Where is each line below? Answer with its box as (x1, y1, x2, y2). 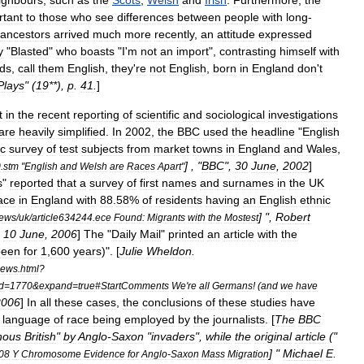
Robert (275, 210, 310, 223)
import (176, 45, 209, 58)
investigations (268, 108, 338, 121)
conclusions (142, 296, 202, 309)
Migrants (147, 212, 185, 223)
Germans (212, 280, 253, 291)
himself (279, 45, 316, 58)
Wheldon (146, 245, 192, 258)
